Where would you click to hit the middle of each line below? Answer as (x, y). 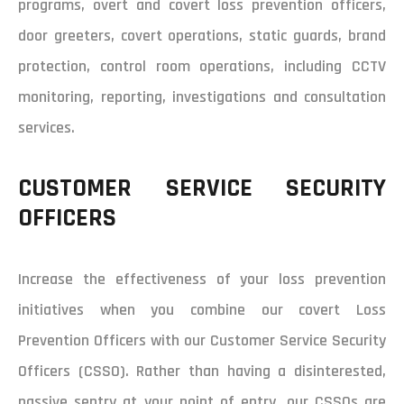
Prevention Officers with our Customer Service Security (202, 341)
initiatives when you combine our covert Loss (202, 310)
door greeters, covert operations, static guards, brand (202, 36)
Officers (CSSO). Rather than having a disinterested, (202, 372)
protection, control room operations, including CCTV (202, 67)
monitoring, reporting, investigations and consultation (202, 97)
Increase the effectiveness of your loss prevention (202, 280)
